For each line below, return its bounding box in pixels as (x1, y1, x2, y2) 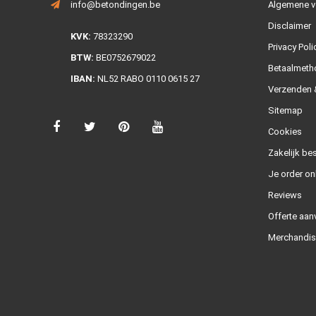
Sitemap (267, 104, 303, 116)
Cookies (267, 126, 302, 137)
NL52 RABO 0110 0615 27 (95, 73, 200, 84)
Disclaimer (267, 20, 311, 31)
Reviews (267, 189, 302, 200)
